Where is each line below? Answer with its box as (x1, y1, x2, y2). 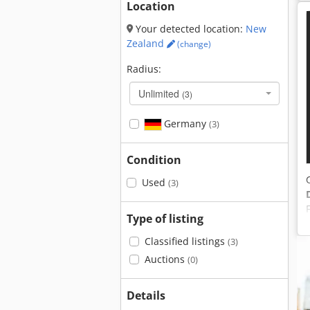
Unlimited (138, 86, 182, 100)
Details (127, 288, 165, 303)
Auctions (144, 253, 188, 266)
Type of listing (127, 211, 203, 226)
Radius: (127, 62, 161, 75)
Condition (127, 152, 181, 167)
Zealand (127, 37, 167, 50)
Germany (161, 117, 209, 130)
